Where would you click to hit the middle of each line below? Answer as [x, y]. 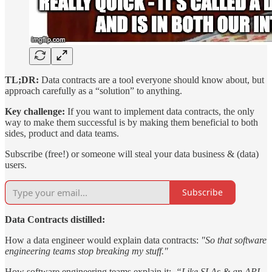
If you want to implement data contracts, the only [160, 111]
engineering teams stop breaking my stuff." [87, 251]
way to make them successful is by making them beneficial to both [131, 122]
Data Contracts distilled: [55, 219]
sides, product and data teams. [62, 133]
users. [16, 165]
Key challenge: [35, 111]
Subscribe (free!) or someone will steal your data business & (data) [132, 154]
